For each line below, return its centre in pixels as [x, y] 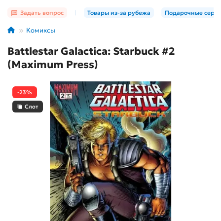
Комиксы [41, 30]
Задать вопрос [42, 13]
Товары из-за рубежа [119, 13]
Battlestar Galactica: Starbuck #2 [91, 51]
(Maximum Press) [53, 65]
